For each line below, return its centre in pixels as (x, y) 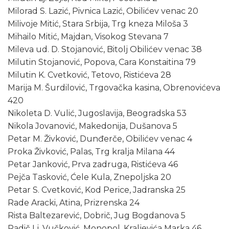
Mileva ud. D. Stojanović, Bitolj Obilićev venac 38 (105, 50)
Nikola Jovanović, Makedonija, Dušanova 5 (93, 126)
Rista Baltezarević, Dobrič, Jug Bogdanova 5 (97, 216)
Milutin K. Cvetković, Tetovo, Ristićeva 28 (89, 75)
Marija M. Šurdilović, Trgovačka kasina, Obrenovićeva (114, 88)
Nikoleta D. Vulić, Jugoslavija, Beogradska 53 (97, 113)
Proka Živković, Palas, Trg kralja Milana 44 (91, 152)
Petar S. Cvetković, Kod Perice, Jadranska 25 (97, 190)
